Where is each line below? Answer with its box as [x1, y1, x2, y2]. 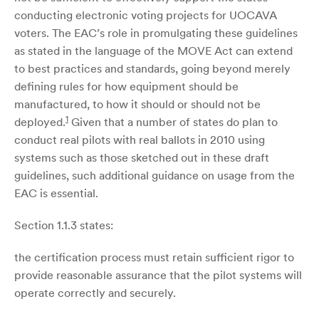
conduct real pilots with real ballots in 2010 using [14, 132, 265, 147]
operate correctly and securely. [14, 285, 176, 300]
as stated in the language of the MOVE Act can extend [14, 43, 293, 58]
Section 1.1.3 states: [14, 217, 113, 232]
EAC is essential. [14, 185, 98, 200]
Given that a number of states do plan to [68, 114, 278, 129]
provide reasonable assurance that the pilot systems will [14, 267, 302, 282]
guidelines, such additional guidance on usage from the [14, 167, 295, 182]
